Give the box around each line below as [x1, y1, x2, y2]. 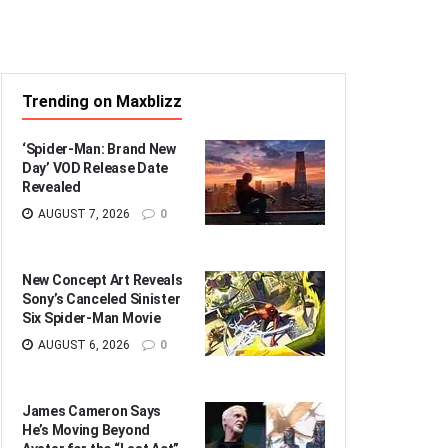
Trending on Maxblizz [22, 91, 182, 111]
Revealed [22, 178, 81, 195]
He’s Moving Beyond [22, 421, 150, 438]
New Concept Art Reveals [22, 271, 183, 288]
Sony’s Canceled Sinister [22, 290, 181, 307]
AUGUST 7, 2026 [35, 206, 130, 221]
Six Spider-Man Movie [22, 309, 161, 326]
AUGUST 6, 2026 [35, 337, 130, 352]
